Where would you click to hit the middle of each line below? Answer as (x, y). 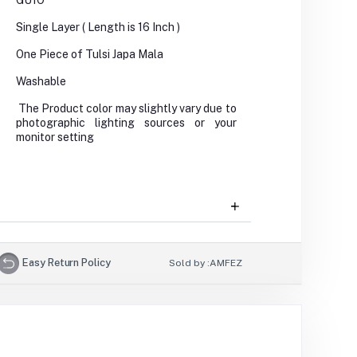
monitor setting (55, 137)
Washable (41, 82)
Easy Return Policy (67, 262)
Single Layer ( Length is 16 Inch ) (98, 27)
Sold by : (190, 263)
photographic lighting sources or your (126, 123)
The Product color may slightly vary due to (127, 109)
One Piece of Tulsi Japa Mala (89, 55)
